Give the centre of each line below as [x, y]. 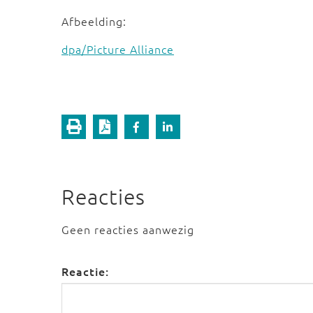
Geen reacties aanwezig [128, 229]
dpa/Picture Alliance [118, 49]
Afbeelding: [94, 21]
